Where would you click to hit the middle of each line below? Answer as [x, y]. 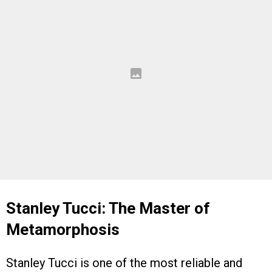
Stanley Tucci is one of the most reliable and [124, 263]
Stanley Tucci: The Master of [108, 209]
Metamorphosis [63, 230]
